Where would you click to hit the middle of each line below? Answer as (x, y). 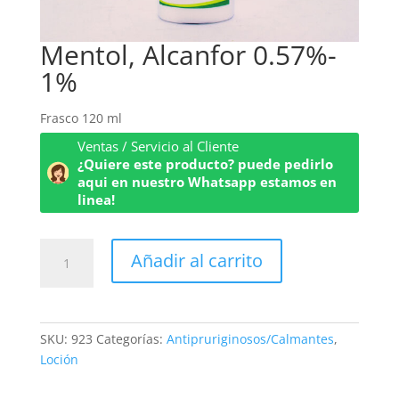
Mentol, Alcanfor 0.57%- (188, 55)
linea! (97, 200)
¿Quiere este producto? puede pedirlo (206, 164)
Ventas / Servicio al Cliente (159, 147)
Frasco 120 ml (81, 118)
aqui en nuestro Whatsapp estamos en (208, 182)
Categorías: (131, 339)
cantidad (65, 330)
